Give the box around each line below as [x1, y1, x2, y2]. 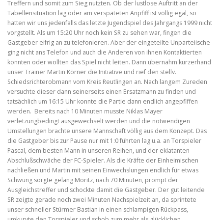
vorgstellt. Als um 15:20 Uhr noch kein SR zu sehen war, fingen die [7, 28, 192, 37]
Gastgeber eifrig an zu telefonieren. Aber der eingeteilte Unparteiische [7, 38, 210, 47]
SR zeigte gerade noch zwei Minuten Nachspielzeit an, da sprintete [7, 195, 196, 204]
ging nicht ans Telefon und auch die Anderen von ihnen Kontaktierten [7, 48, 202, 57]
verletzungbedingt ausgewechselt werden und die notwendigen [7, 117, 190, 126]
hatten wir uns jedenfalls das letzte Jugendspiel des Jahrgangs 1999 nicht [7, 19, 212, 27]
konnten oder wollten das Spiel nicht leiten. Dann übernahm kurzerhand [7, 58, 211, 67]
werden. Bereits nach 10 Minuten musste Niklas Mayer [7, 107, 163, 116]
